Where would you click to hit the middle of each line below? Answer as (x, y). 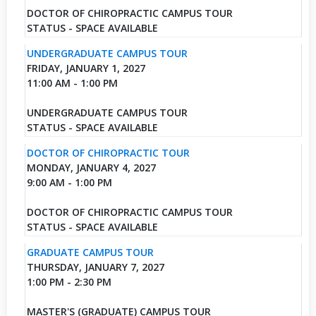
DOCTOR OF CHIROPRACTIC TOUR (108, 152)
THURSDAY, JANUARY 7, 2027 (95, 267)
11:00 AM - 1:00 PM (72, 83)
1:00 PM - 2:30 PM (69, 281)
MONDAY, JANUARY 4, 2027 (91, 167)
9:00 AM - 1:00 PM (69, 182)
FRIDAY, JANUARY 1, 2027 (86, 68)
